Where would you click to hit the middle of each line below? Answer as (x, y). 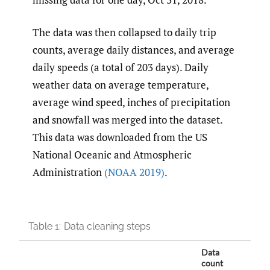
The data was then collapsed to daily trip (124, 33)
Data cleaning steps (107, 226)
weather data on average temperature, (121, 85)
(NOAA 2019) (134, 172)
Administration (68, 172)
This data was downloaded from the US (120, 137)
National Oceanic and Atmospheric (112, 155)
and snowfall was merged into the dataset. (127, 120)
